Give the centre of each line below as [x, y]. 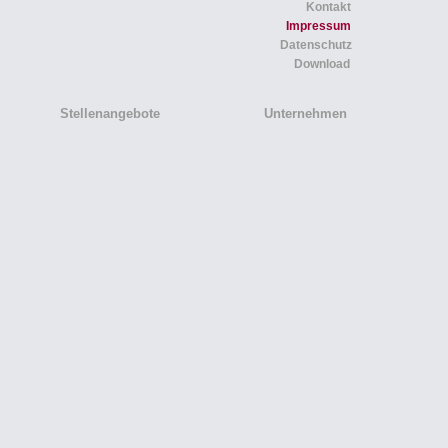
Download [322, 64]
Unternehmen [305, 113]
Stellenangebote [110, 113]
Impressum [318, 26]
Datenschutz [316, 45]
